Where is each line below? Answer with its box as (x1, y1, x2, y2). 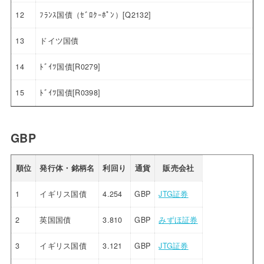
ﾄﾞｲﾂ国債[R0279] (39, 61, 101, 72)
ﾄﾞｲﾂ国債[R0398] (39, 87, 101, 98)
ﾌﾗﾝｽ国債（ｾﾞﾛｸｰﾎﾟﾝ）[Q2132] (39, 9, 151, 20)
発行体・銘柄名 (39, 163, 95, 174)
